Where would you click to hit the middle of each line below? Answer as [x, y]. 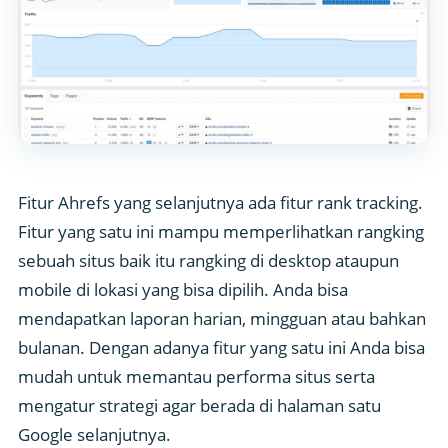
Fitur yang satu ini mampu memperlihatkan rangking [221, 232]
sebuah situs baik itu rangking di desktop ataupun [208, 261]
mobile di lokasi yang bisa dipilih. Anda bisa [183, 290]
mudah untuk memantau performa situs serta [196, 377]
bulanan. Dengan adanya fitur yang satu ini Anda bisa [221, 348]
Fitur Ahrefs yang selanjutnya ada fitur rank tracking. [220, 203]
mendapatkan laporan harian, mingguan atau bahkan [222, 319]
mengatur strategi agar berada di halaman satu [199, 406]
